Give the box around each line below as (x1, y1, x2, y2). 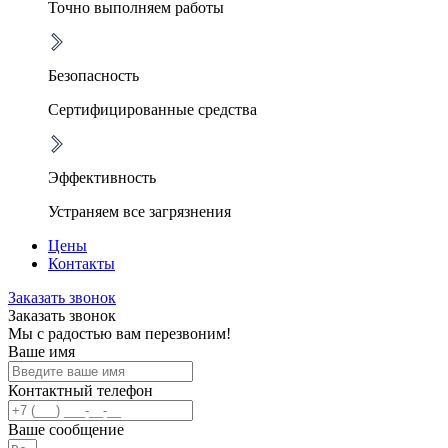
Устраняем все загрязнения (48, 203, 231, 221)
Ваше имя (8, 343, 75, 361)
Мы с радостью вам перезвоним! (8, 325, 231, 343)
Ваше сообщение (8, 421, 124, 439)
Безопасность (48, 67, 139, 85)
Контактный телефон (8, 382, 153, 400)
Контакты (48, 255, 115, 273)
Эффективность (48, 169, 156, 187)
